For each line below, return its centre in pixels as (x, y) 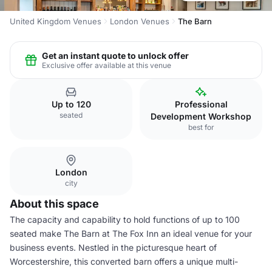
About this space (54, 204)
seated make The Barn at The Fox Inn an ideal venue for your (131, 233)
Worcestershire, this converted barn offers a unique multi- (124, 261)
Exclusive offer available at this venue (107, 65)
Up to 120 (71, 104)
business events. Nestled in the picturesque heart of (113, 247)
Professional (201, 104)
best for (201, 127)
